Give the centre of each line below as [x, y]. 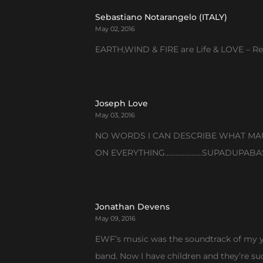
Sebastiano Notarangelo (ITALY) [161, 17]
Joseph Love [122, 103]
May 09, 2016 [115, 218]
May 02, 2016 [115, 29]
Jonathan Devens [132, 207]
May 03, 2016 [115, 115]
